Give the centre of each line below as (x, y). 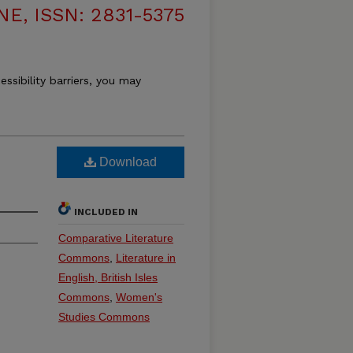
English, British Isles (108, 277)
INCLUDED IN (106, 212)
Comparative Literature (116, 238)
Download (126, 162)
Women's (139, 297)
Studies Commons (104, 317)
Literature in (146, 258)
